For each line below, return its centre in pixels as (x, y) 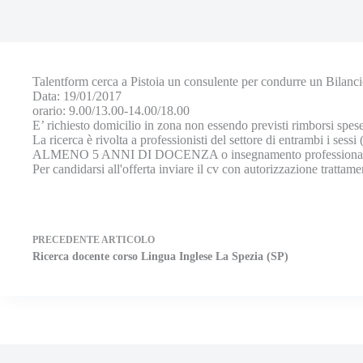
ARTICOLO (128, 240)
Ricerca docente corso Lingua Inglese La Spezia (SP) (160, 256)
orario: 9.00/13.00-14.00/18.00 (111, 111)
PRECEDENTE (67, 240)
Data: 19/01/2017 (77, 96)
